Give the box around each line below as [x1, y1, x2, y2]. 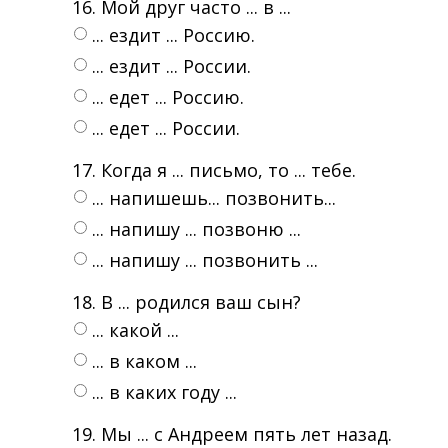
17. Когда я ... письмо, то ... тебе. [72, 158, 356, 182]
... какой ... [92, 318, 179, 342]
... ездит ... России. [92, 54, 251, 78]
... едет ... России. [92, 116, 240, 140]
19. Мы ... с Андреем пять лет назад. [72, 422, 392, 446]
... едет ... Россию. [92, 85, 244, 109]
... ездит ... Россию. [92, 23, 255, 47]
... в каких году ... [92, 380, 237, 404]
